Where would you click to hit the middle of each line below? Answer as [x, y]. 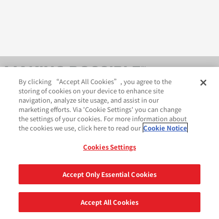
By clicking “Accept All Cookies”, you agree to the [95, 81]
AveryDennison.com [37, 141]
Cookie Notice [165, 128]
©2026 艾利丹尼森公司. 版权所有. [105, 192]
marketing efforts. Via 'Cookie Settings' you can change [100, 109]
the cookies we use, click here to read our [80, 128]
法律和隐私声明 [133, 141]
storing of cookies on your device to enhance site [91, 91]
